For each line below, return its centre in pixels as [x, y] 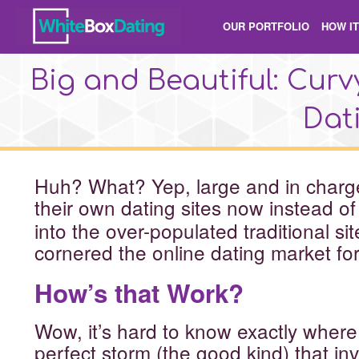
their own [77, 207]
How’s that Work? [139, 293]
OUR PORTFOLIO [266, 26]
